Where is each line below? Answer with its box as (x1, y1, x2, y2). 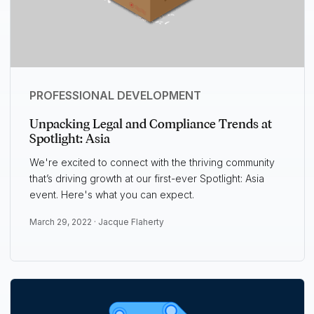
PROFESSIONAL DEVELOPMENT (29, 88, 201, 103)
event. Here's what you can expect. (29, 189, 194, 201)
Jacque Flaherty (97, 217, 164, 228)
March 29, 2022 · (29, 217, 98, 228)
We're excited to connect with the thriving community (29, 156, 275, 169)
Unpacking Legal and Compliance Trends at (29, 116, 272, 132)
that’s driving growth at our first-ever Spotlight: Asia (29, 172, 264, 185)
